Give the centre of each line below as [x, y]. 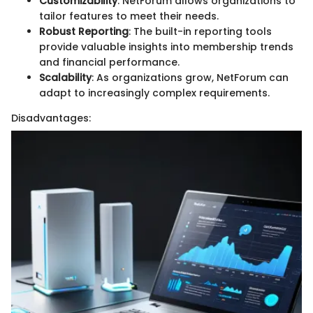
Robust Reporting [84, 31]
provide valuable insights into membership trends [166, 46]
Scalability [65, 77]
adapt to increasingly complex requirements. [154, 93]
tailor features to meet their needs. [129, 16]
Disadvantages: [51, 118]
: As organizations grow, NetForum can [190, 77]
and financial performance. [109, 62]
